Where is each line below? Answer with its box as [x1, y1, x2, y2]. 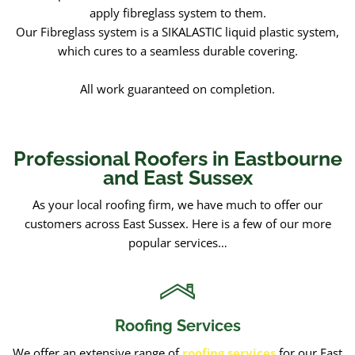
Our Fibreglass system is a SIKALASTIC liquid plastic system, [16, 23, 339, 40]
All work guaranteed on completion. [80, 80, 275, 97]
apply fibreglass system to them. [89, 4, 266, 21]
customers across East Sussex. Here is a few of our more [24, 215, 331, 231]
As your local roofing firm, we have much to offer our [32, 196, 323, 212]
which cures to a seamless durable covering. [57, 42, 298, 59]
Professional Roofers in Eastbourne [13, 146, 342, 170]
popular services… [128, 234, 227, 250]
